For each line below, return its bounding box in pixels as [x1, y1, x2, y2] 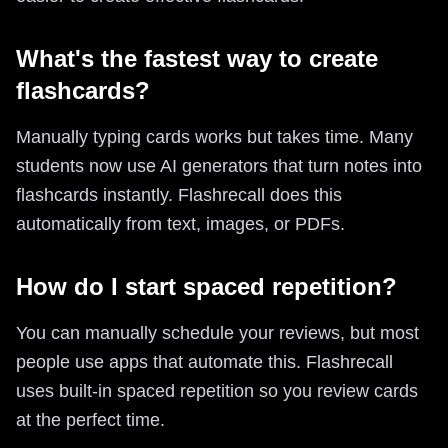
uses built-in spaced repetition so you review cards [16, 380, 418, 401]
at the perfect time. [16, 409, 165, 430]
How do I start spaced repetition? [16, 272, 397, 300]
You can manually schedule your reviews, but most [16, 322, 419, 343]
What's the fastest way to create [16, 44, 378, 72]
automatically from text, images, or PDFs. [16, 213, 345, 234]
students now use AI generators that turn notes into [16, 155, 422, 176]
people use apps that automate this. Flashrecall [16, 351, 393, 372]
